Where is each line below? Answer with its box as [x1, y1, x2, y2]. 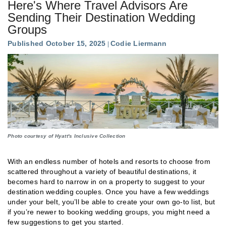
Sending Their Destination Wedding [8, 10, 195, 24]
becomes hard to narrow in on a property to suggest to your [8, 178, 205, 186]
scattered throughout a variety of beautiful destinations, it [8, 167, 196, 176]
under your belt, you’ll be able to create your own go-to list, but [8, 198, 215, 206]
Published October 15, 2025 [8, 39, 106, 47]
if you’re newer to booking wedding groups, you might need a [8, 208, 210, 216]
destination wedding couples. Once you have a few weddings [8, 188, 209, 196]
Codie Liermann [110, 39, 167, 47]
